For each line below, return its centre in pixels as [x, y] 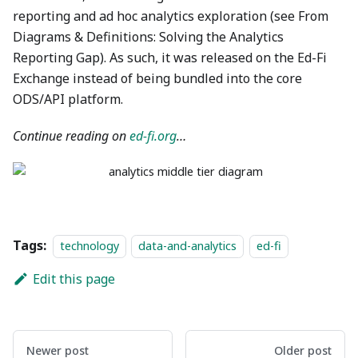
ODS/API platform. [68, 99]
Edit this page [74, 279]
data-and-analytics [188, 246]
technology [89, 246]
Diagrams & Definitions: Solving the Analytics [148, 37]
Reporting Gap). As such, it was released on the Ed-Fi [170, 58]
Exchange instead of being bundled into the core [157, 78]
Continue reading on [71, 136]
